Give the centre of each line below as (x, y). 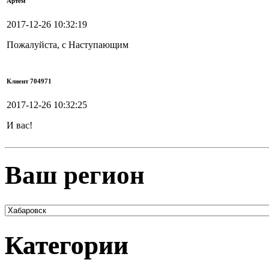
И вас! (20, 125)
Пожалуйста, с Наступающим (68, 44)
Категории (67, 246)
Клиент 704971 (29, 81)
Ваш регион (75, 175)
